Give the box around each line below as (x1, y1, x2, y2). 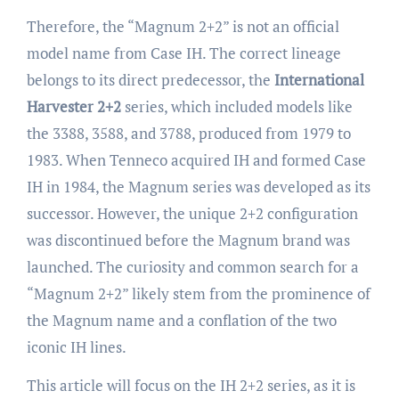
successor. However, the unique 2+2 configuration (26, 202, 358, 224)
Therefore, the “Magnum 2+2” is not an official (26, 15, 339, 37)
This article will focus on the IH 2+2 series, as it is (26, 374, 355, 395)
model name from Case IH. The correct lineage (26, 42, 341, 63)
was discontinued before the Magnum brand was (26, 229, 350, 250)
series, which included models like (120, 95, 353, 117)
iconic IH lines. (26, 336, 126, 357)
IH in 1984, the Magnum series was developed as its (26, 175, 370, 197)
